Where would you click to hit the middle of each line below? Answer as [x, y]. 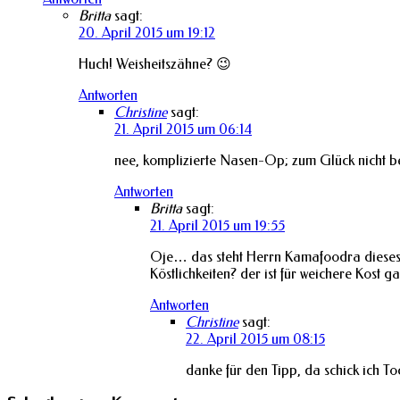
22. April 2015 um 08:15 [255, 338]
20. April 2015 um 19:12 [147, 32]
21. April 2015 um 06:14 [183, 129]
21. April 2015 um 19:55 [217, 225]
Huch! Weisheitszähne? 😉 [155, 63]
